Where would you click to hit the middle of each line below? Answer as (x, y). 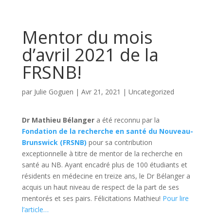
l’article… (35, 210)
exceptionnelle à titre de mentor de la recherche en (102, 154)
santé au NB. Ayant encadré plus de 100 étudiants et (104, 165)
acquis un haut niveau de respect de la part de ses (100, 187)
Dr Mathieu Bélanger (58, 120)
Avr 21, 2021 (101, 92)
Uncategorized (151, 92)
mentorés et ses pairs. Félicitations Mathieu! (92, 199)
